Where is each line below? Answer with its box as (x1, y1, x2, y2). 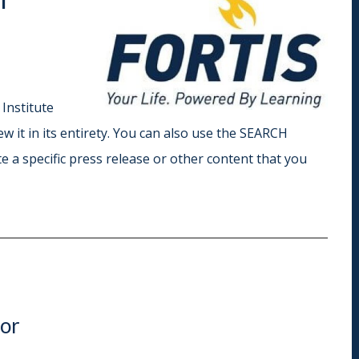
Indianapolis (95, 21, 151, 34)
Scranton (252, 52, 294, 66)
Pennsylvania (252, 30, 347, 50)
